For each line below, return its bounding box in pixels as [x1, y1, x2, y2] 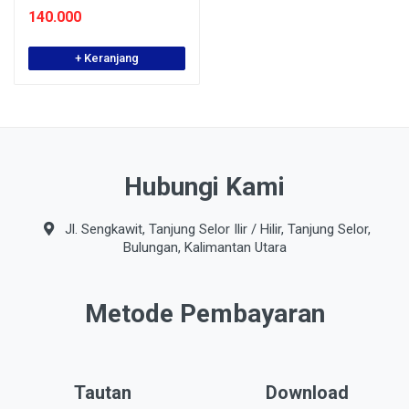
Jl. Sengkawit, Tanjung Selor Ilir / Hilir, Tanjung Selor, [60, 221, 371, 237]
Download [265, 382, 349, 404]
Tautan [73, 382, 131, 404]
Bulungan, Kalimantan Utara [122, 239, 287, 256]
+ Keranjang [75, 51, 139, 65]
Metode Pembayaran [84, 299, 325, 329]
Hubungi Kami [124, 172, 285, 202]
